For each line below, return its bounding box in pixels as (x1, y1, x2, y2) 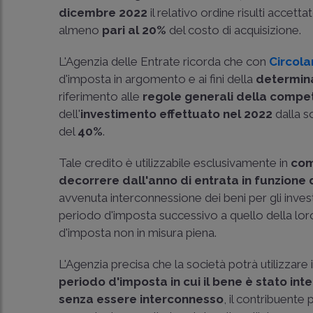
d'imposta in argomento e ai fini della (59, 72, 256, 86)
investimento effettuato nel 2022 (80, 107, 276, 121)
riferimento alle (59, 89, 143, 103)
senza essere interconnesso (59, 292, 224, 306)
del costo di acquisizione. (166, 23, 302, 37)
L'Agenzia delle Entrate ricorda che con (59, 54, 270, 68)
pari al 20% (102, 23, 167, 37)
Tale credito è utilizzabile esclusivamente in (59, 156, 291, 170)
